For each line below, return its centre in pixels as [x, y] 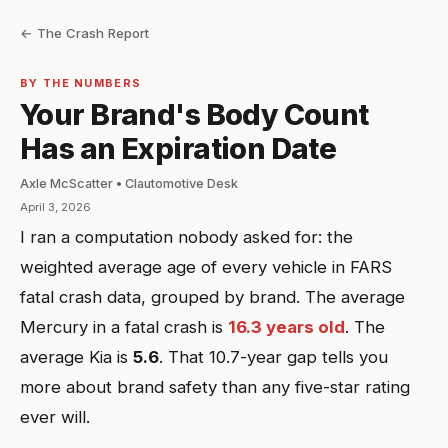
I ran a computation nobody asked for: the [186, 237]
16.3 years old [286, 327]
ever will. [55, 417]
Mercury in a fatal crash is [124, 327]
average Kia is [76, 357]
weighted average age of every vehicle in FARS [206, 267]
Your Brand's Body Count [194, 114]
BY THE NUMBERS [81, 83]
